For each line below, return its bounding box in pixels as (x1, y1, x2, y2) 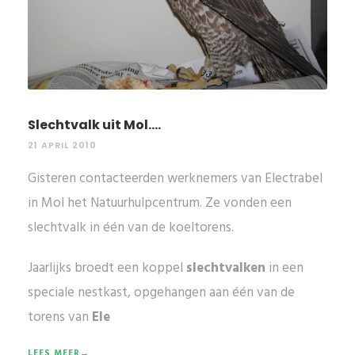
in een (265, 258, 303, 279)
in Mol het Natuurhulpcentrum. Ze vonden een (28, 193, 292, 214)
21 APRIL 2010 (28, 139, 97, 151)
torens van (28, 307, 89, 328)
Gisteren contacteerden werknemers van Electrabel (28, 168, 323, 189)
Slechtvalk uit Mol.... (28, 116, 161, 134)
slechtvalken (183, 258, 265, 279)
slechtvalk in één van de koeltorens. (28, 217, 234, 239)
